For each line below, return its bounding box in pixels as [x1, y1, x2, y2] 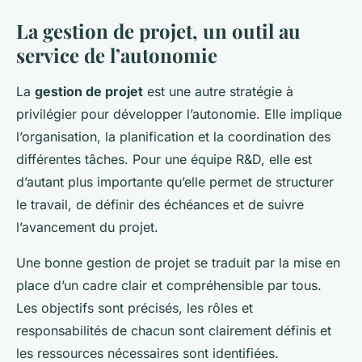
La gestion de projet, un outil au [16, 18, 301, 44]
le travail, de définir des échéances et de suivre [16, 196, 304, 213]
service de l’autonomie [16, 42, 217, 69]
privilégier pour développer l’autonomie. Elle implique [16, 106, 342, 123]
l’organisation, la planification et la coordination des [16, 128, 330, 145]
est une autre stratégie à [143, 83, 293, 100]
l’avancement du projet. [16, 219, 158, 236]
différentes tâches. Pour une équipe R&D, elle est [16, 151, 312, 168]
